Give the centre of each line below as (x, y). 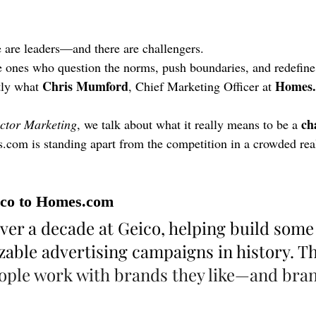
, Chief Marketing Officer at (202, 86)
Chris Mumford (85, 86)
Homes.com (75, 202)
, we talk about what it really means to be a (189, 124)
